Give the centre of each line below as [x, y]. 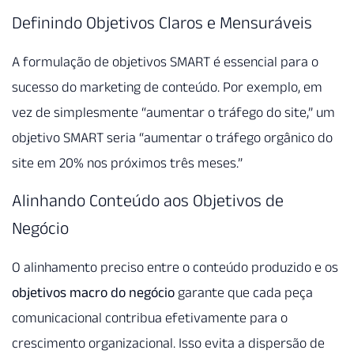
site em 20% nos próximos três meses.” [127, 162]
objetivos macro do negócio [93, 292]
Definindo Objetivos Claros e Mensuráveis [162, 22]
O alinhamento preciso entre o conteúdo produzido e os [175, 267]
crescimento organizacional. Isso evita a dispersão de [168, 343]
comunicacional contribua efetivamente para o [150, 317]
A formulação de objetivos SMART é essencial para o [165, 61]
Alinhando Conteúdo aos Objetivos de [148, 200]
